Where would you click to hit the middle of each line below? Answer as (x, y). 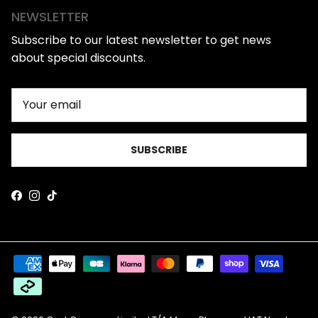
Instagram (62, 200)
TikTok (69, 200)
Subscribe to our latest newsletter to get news (141, 40)
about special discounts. (78, 58)
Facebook (44, 200)
